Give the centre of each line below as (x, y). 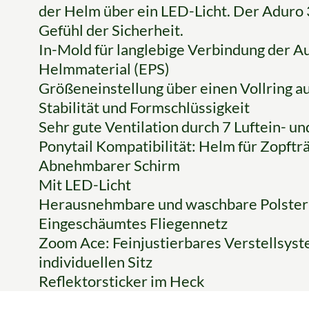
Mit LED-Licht (85, 185)
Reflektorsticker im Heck (122, 281)
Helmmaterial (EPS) (104, 69)
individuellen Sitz (96, 262)
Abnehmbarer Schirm (109, 166)
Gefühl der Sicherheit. (111, 30)
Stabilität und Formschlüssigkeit (144, 108)
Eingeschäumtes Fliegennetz (133, 223)
